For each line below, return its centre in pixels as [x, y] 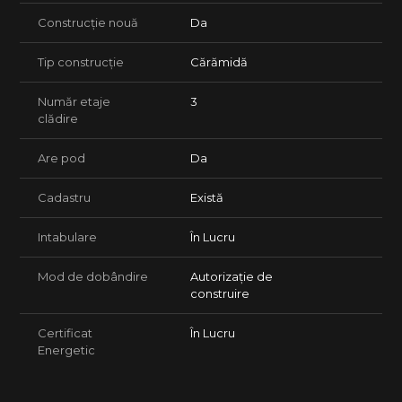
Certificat [65, 333]
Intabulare [67, 237]
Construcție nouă [88, 23]
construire [220, 294]
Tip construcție [81, 62]
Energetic [66, 350]
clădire [58, 119]
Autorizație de [232, 277]
